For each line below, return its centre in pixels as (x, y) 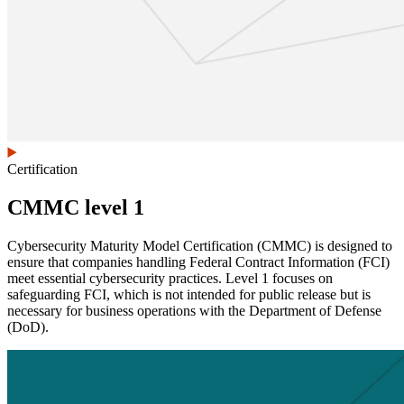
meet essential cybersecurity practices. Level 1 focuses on (170, 278)
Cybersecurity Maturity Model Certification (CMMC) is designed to (200, 246)
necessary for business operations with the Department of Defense (194, 311)
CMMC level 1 (76, 208)
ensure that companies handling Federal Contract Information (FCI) (198, 262)
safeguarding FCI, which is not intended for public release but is (189, 294)
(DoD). (30, 327)
